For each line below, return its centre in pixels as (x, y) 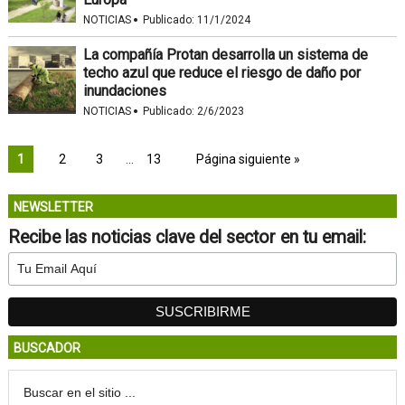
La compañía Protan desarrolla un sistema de (225, 54)
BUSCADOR (47, 348)
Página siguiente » (248, 159)
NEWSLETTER (53, 207)
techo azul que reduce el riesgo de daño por (221, 72)
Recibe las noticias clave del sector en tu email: (187, 237)
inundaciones (124, 90)
